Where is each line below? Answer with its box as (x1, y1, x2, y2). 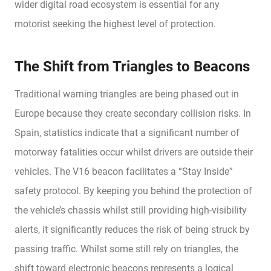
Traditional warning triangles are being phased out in (15, 88, 239, 100)
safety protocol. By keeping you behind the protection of (15, 185, 252, 197)
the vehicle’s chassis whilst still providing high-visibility (15, 204, 247, 217)
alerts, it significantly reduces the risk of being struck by (15, 224, 250, 236)
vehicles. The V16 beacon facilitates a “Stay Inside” (15, 166, 233, 178)
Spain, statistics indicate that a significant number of (15, 127, 240, 139)
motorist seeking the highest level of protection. (15, 18, 216, 30)
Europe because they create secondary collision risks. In (15, 108, 251, 120)
